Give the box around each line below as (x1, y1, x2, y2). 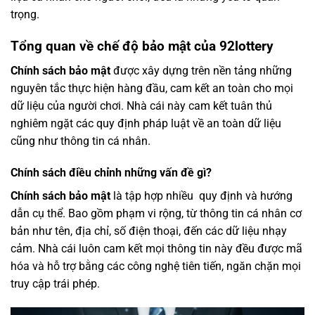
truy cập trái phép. (11, 277, 105, 291)
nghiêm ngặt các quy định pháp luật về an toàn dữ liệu (11, 116, 281, 130)
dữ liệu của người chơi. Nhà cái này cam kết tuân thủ (11, 98, 272, 112)
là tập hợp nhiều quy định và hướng (110, 189, 292, 203)
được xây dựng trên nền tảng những (110, 63, 292, 77)
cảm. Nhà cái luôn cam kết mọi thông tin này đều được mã (11, 242, 302, 256)
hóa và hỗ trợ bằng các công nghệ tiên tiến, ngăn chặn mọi (11, 259, 301, 274)
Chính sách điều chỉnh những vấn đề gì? (11, 166, 212, 180)
